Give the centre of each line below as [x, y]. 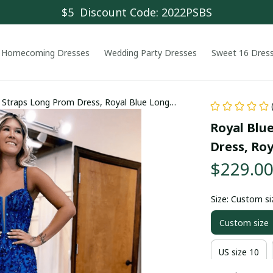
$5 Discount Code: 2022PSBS [136, 12]
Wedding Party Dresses [150, 52]
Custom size [244, 222]
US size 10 [239, 252]
